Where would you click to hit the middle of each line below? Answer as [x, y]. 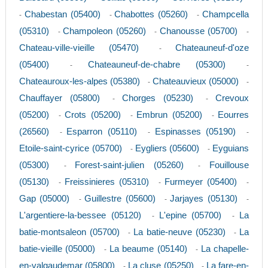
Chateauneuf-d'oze [212, 48]
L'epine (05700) [190, 215]
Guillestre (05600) [120, 199]
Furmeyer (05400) [201, 182]
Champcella [226, 14]
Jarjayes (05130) [204, 199]
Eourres [234, 115]
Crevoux [232, 98]
